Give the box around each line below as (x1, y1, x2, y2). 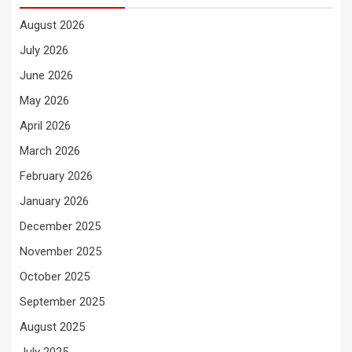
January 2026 (20, 194, 89, 209)
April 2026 (20, 119, 71, 134)
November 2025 (20, 244, 101, 259)
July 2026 (20, 43, 68, 58)
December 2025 (20, 219, 101, 234)
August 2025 (20, 320, 85, 335)
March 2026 (20, 144, 80, 159)
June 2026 (20, 68, 73, 83)
